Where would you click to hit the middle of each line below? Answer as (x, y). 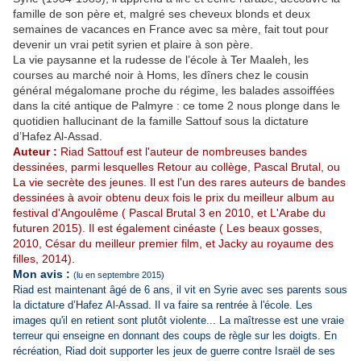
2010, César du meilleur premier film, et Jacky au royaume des (173, 244)
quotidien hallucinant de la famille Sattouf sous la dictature (161, 121)
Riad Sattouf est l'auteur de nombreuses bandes (182, 152)
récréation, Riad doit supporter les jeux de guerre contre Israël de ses (174, 351)
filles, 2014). (44, 259)
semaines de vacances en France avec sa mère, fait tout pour (171, 29)
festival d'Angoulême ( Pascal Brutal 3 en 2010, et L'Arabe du (169, 213)
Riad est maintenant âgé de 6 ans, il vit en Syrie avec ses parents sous (180, 290)
